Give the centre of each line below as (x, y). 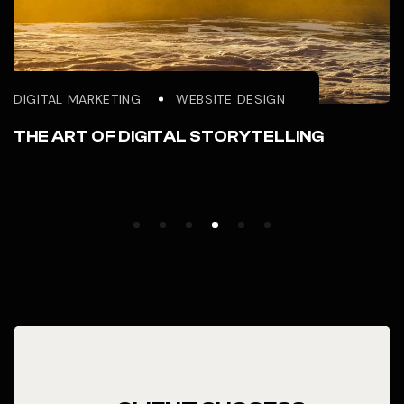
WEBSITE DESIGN (230, 99)
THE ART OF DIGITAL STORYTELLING (169, 136)
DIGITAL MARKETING (78, 99)
